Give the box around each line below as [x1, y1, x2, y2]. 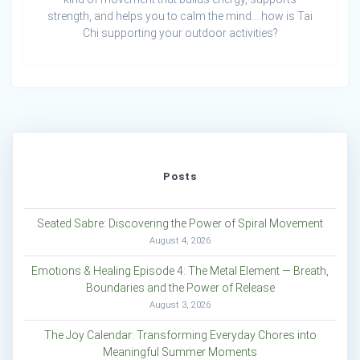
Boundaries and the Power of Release [85, 281, 275, 295]
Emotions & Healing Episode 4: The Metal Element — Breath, [31, 264, 329, 278]
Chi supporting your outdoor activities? [82, 27, 278, 40]
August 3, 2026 [149, 299, 211, 311]
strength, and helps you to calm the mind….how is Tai [47, 10, 313, 23]
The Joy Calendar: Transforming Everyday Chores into [43, 329, 317, 342]
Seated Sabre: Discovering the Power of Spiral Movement [37, 217, 323, 231]
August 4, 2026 [149, 235, 211, 247]
